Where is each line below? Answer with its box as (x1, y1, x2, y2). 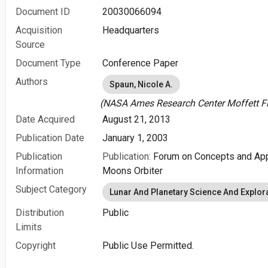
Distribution (16, 207, 64, 218)
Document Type (16, 57, 81, 69)
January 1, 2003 (102, 132, 168, 144)
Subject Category (16, 184, 87, 195)
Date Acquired (16, 114, 75, 125)
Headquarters (102, 25, 159, 36)
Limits (16, 221, 42, 233)
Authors (16, 76, 48, 87)
